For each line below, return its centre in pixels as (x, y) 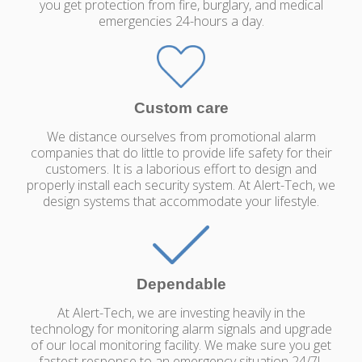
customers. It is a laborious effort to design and (181, 169)
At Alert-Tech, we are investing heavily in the (181, 313)
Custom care (181, 108)
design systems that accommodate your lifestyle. (181, 202)
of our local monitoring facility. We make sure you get (181, 345)
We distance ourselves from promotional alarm (181, 137)
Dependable (181, 284)
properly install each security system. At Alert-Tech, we (181, 185)
